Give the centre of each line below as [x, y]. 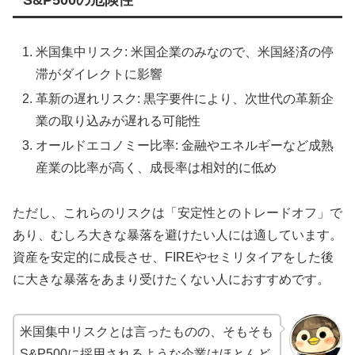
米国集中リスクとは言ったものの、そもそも [147, 331]
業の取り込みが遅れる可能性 [118, 121]
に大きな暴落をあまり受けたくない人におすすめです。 [171, 280]
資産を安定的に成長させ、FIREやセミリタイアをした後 [173, 258]
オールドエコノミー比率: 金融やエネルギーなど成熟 [185, 146]
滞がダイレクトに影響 [99, 74]
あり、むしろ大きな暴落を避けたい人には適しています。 [177, 235]
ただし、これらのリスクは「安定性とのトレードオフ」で [177, 213]
